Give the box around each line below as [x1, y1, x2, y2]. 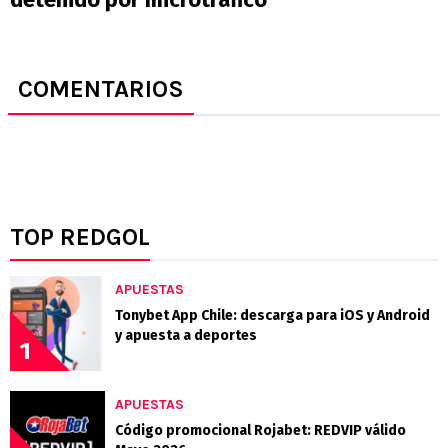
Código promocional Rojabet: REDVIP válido [115, 422, 406, 440]
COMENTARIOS [18, 75, 184, 104]
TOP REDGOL [10, 223, 150, 252]
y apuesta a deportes [115, 327, 257, 345]
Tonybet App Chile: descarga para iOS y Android [115, 307, 430, 325]
